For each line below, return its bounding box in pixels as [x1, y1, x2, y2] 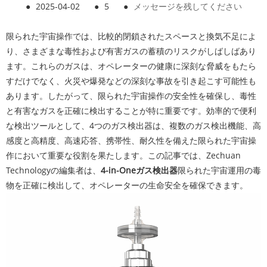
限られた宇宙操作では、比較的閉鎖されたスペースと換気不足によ [6, 30, 256, 42]
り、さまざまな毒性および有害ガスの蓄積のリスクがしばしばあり [6, 45, 256, 57]
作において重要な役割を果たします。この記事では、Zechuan [6, 150, 241, 161]
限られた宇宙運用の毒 [178, 164, 261, 176]
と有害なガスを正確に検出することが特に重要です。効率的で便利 [6, 105, 256, 116]
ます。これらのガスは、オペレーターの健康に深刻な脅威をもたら [6, 60, 256, 72]
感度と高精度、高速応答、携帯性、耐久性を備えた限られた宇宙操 [6, 135, 256, 146]
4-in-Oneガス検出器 [101, 164, 178, 176]
